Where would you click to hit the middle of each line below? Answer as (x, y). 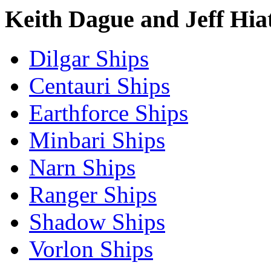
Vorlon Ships (91, 249)
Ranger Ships (93, 194)
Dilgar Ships (89, 58)
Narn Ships (82, 167)
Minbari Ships (97, 140)
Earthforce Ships (109, 113)
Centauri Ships (100, 85)
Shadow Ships (97, 221)
